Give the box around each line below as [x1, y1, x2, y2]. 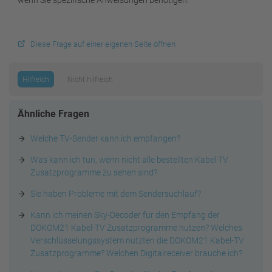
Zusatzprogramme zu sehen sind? [30, 168, 157, 177]
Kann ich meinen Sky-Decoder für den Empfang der [30, 210, 220, 220]
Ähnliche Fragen [18, 108, 89, 120]
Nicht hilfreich [67, 75, 113, 84]
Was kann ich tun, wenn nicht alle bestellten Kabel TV [30, 155, 228, 165]
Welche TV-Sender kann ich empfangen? [30, 134, 180, 143]
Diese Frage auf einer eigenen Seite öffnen [30, 39, 175, 49]
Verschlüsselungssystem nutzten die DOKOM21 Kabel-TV [30, 236, 244, 245]
